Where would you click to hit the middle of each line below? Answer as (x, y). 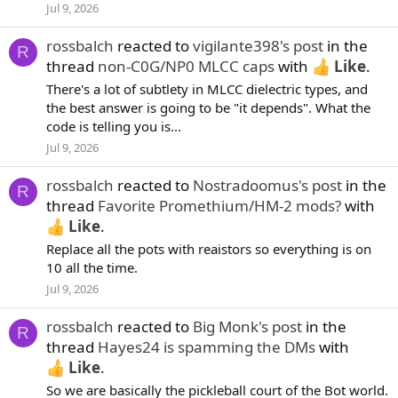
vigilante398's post (258, 46)
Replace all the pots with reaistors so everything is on (209, 248)
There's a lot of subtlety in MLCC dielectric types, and (207, 88)
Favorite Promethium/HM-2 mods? (219, 206)
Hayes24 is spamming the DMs (207, 346)
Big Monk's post (247, 326)
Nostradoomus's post (267, 185)
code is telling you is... (114, 126)
